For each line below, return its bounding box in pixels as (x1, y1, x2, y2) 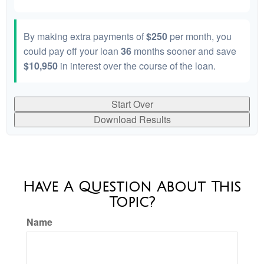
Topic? (109, 194, 155, 210)
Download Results (93, 113, 171, 127)
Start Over (111, 97, 153, 111)
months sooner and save (131, 44, 236, 58)
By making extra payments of (24, 29, 146, 44)
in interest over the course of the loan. (58, 59, 216, 73)
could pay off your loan (24, 44, 121, 58)
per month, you (167, 29, 232, 44)
